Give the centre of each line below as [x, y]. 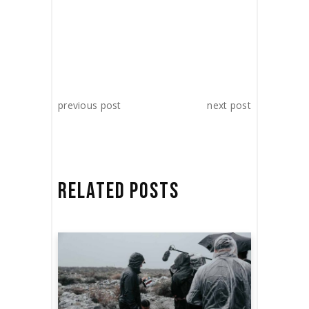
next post [229, 106]
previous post [90, 106]
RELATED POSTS [119, 192]
